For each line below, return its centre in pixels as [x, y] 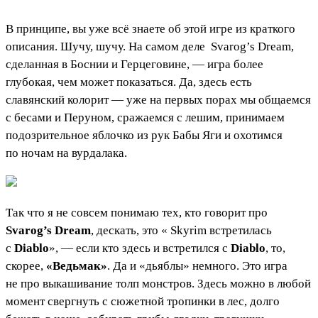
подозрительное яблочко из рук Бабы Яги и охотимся [144, 135]
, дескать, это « [129, 230]
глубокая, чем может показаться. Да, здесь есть [129, 82]
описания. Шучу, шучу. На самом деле [107, 46]
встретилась [239, 230]
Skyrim [188, 230]
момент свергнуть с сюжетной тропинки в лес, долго [143, 301]
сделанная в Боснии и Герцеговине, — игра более [135, 64]
